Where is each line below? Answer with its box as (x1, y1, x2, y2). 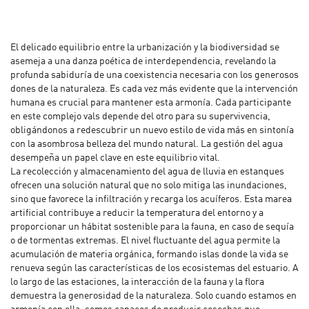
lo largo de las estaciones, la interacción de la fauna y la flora (10, 277, 264, 288)
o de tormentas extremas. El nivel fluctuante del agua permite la (10, 236, 280, 246)
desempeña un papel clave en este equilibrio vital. (10, 153, 220, 163)
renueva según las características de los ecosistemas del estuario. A (10, 263, 299, 274)
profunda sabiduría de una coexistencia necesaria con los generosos (10, 70, 299, 81)
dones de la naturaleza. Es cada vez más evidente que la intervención (10, 84, 298, 94)
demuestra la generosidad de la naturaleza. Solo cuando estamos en (10, 291, 297, 301)
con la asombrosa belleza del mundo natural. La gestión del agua (10, 139, 283, 150)
